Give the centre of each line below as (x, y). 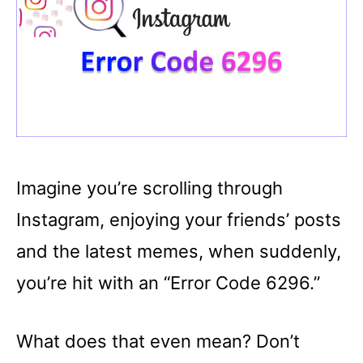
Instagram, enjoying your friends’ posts (179, 219)
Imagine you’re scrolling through (149, 188)
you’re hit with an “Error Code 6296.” (168, 282)
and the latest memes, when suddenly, (179, 251)
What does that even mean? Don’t (158, 341)
